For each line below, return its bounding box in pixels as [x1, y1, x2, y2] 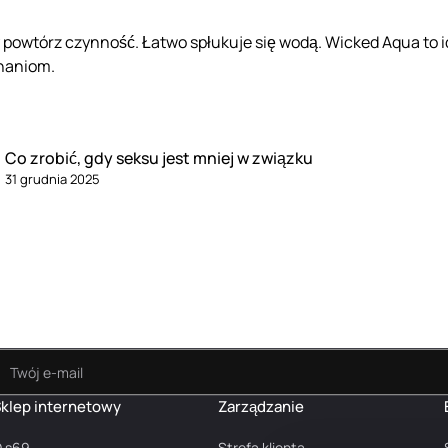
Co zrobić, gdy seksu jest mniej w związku [5, 147, 314, 170]
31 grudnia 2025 [5, 170, 101, 189]
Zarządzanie [218, 396, 304, 418]
